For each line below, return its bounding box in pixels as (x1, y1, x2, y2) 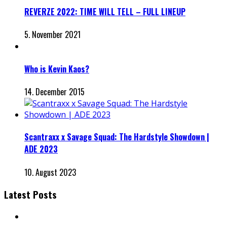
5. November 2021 (24, 28, 81, 41)
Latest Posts (4, 187, 57, 202)
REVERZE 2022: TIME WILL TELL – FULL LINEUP (24, 6, 185, 18)
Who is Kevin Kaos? (24, 62, 89, 75)
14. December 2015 (24, 86, 85, 98)
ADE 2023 (24, 143, 58, 156)
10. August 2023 (24, 166, 76, 178)
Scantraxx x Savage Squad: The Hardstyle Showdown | (24, 131, 209, 143)
